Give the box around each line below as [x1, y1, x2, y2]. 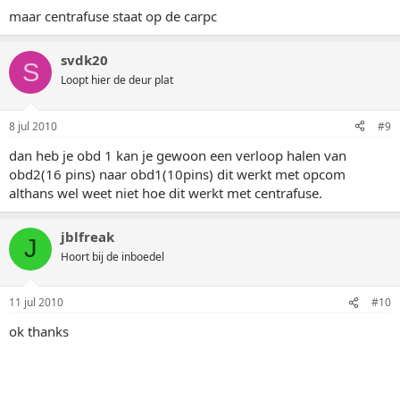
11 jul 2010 [9, 295, 63, 310]
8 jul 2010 [9, 118, 57, 134]
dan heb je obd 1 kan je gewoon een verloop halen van [9, 146, 346, 164]
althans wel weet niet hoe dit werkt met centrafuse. [9, 183, 322, 202]
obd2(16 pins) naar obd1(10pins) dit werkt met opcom [9, 164, 346, 183]
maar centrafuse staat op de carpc [9, 7, 217, 25]
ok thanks [9, 322, 69, 340]
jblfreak [61, 227, 114, 246]
